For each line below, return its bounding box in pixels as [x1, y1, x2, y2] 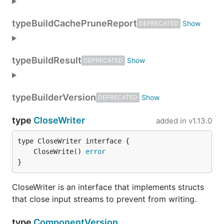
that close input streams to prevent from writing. [12, 194, 196, 204]
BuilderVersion [31, 92, 96, 102]
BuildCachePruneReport [31, 18, 137, 28]
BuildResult [31, 55, 81, 65]
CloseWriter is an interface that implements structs [12, 182, 204, 192]
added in [156, 116, 186, 125]
